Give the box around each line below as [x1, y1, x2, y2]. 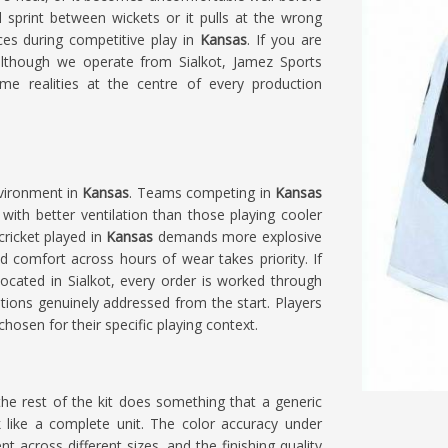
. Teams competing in [129, 183, 276, 202]
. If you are [247, 30, 323, 49]
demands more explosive [153, 227, 323, 246]
